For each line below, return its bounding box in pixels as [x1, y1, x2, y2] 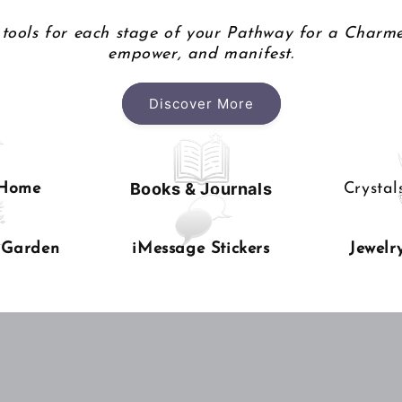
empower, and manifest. [108, 46, 294, 64]
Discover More [148, 94, 254, 112]
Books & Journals [129, 179, 273, 199]
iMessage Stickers [132, 240, 270, 258]
